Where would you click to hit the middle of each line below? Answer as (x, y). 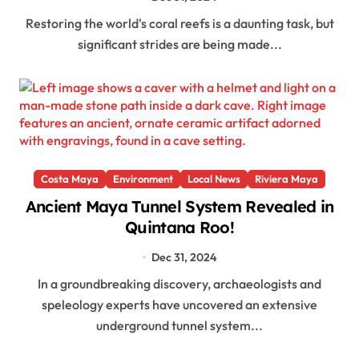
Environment (143, 178)
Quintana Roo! (179, 227)
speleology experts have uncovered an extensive (179, 305)
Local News (214, 178)
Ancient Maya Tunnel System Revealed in (179, 206)
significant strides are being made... (179, 44)
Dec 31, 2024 (184, 257)
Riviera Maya (286, 178)
